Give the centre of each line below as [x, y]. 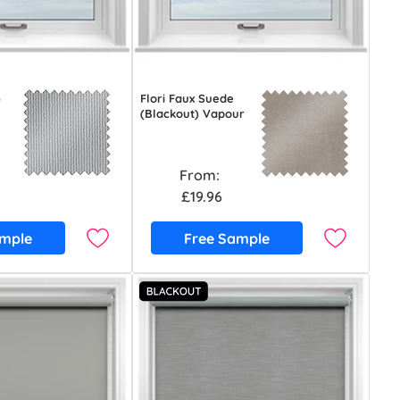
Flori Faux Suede [187, 99]
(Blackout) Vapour [193, 114]
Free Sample [227, 238]
